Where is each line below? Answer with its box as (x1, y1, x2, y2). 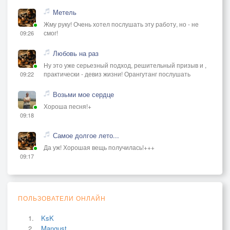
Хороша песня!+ (44, 102, 91, 110)
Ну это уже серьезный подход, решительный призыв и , (44, 61, 206, 69)
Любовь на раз (53, 48, 99, 58)
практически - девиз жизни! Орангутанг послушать (44, 69, 190, 78)
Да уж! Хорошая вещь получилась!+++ (44, 143, 155, 151)
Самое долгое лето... (53, 130, 119, 140)
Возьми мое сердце (53, 89, 114, 99)
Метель (53, 7, 76, 17)
